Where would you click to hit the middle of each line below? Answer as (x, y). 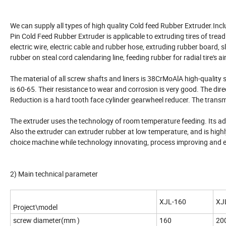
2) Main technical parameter (54, 174)
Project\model (35, 207)
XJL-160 (173, 202)
